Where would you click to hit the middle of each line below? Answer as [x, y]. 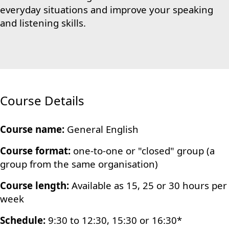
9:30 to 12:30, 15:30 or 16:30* [114, 220]
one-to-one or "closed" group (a [143, 151]
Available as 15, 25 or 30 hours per [148, 185]
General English [103, 129]
